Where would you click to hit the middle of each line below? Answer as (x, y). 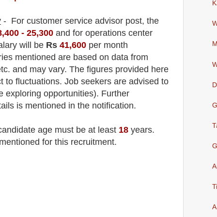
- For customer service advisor (62, 21)
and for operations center (103, 33)
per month (107, 45)
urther (118, 94)
